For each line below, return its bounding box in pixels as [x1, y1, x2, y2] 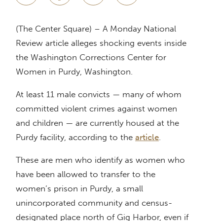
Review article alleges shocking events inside [16, 38, 186, 48]
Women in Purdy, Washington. [16, 67, 133, 77]
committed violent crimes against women [16, 104, 177, 114]
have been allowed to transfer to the [16, 169, 155, 180]
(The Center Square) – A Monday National [16, 24, 176, 34]
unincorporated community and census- [16, 198, 172, 208]
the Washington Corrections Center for [16, 52, 166, 63]
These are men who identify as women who [16, 155, 185, 165]
